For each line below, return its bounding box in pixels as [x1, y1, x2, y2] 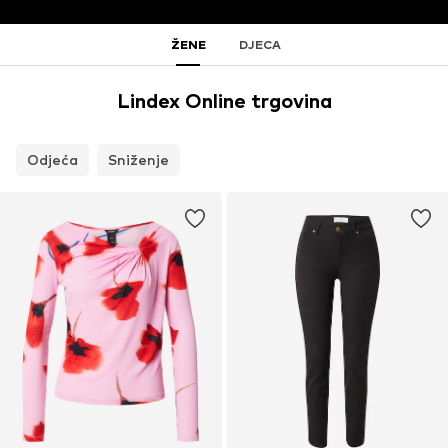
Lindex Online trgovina [116, 89, 332, 114]
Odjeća [27, 151, 78, 169]
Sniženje [108, 151, 169, 169]
